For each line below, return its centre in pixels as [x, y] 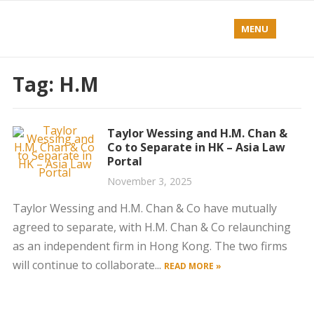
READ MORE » [192, 266]
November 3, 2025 [149, 181]
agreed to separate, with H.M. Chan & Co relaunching [151, 227]
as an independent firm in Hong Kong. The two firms [150, 246]
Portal [124, 161]
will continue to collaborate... [88, 265]
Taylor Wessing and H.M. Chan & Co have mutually [144, 208]
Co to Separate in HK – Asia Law [196, 147]
